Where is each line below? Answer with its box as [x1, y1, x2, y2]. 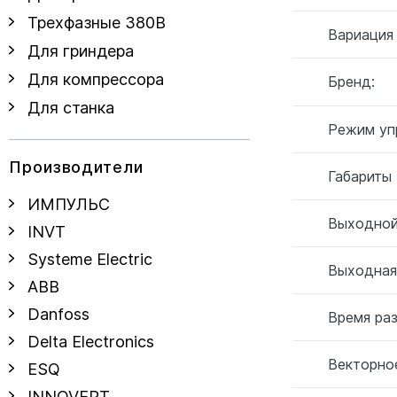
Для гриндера [27, 42, 134, 60]
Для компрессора [27, 70, 164, 89]
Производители [9, 158, 144, 176]
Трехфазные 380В [27, 13, 166, 32]
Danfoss [27, 305, 90, 323]
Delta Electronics [27, 332, 154, 351]
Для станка [27, 98, 114, 117]
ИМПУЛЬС [27, 195, 110, 214]
